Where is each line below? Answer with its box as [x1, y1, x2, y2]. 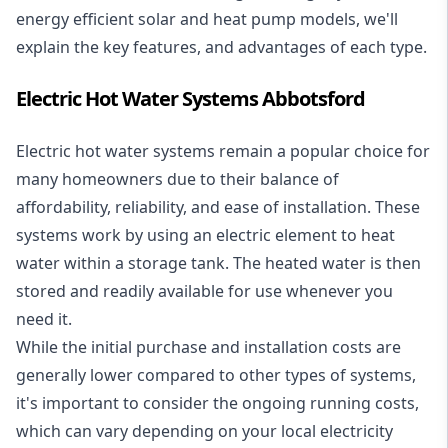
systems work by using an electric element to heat [16, 224, 395, 247]
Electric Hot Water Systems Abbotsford [16, 85, 365, 113]
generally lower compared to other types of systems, [16, 364, 416, 387]
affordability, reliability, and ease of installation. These [16, 196, 420, 219]
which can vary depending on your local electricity [16, 420, 393, 443]
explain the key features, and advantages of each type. [16, 36, 427, 59]
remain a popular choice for [215, 140, 430, 163]
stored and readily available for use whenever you [16, 280, 393, 303]
